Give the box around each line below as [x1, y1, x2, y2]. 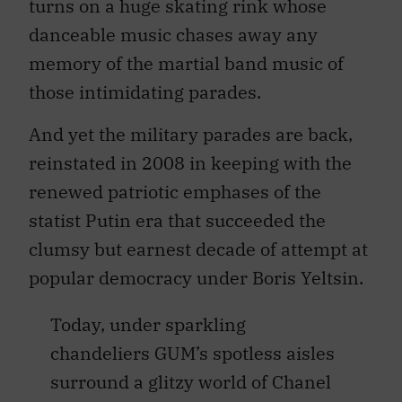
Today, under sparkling [50, 311, 246, 336]
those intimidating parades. [29, 80, 261, 105]
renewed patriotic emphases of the [29, 179, 321, 204]
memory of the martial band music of [29, 51, 344, 76]
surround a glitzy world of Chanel [50, 369, 331, 394]
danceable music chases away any [29, 22, 318, 48]
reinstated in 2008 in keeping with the [29, 150, 352, 175]
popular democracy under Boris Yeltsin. [29, 265, 363, 290]
